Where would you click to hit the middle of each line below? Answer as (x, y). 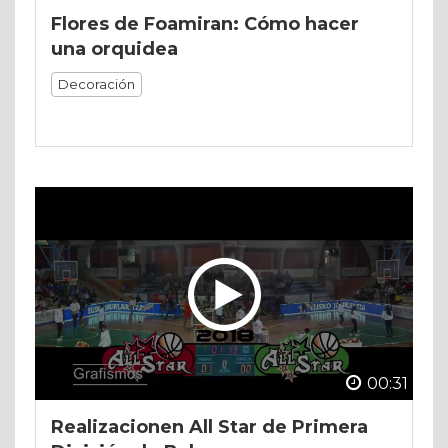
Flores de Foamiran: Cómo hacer (205, 24)
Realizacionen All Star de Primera (209, 426)
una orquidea (114, 49)
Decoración (96, 84)
